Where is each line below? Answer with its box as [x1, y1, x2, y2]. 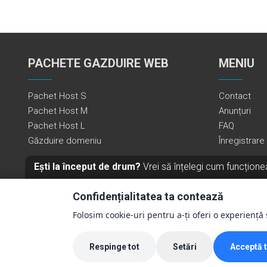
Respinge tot [89, 242, 139, 252]
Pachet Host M [28, 105, 88, 116]
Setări [173, 242, 197, 252]
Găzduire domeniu [28, 135, 101, 146]
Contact [219, 91, 251, 101]
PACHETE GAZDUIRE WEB [28, 56, 169, 70]
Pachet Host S [28, 91, 86, 101]
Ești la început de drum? [34, 161, 141, 172]
